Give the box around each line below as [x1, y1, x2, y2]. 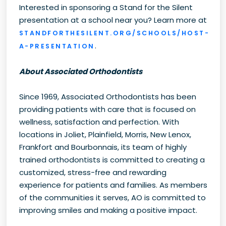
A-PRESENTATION [19, 42, 95, 51]
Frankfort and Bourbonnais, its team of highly [19, 142, 187, 153]
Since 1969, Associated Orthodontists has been [19, 91, 196, 102]
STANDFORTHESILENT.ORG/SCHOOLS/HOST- [19, 29, 209, 38]
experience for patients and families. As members [19, 180, 207, 191]
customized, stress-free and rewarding [19, 167, 166, 178]
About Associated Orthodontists [19, 66, 142, 77]
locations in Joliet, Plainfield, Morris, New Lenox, [19, 129, 191, 140]
